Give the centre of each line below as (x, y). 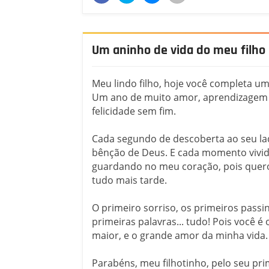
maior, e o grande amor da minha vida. (180, 236)
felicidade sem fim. (134, 111)
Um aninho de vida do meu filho (179, 50)
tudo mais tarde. (129, 180)
